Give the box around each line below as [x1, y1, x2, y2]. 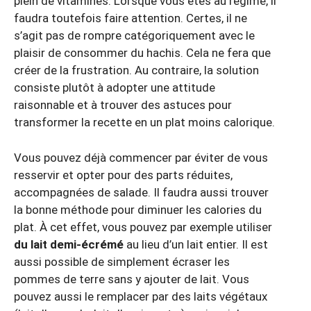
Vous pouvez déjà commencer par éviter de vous [14, 150, 268, 165]
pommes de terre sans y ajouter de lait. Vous [14, 271, 249, 286]
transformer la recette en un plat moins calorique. [14, 115, 275, 130]
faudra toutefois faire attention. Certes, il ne [14, 11, 247, 26]
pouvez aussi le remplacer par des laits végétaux [14, 289, 267, 303]
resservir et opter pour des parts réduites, [14, 167, 233, 182]
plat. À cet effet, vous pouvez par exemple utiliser [14, 219, 272, 234]
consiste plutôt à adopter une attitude [14, 81, 215, 95]
